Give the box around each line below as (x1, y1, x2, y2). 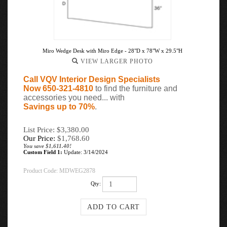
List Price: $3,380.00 (23, 126, 89, 134)
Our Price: (23, 134, 55, 142)
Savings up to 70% (23, 102, 95, 111)
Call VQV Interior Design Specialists (23, 75, 160, 84)
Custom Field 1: (23, 149, 62, 155)
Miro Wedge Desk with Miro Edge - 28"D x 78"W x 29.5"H (42, 48, 182, 54)
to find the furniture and (93, 84, 177, 93)
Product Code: (23, 167, 58, 174)
